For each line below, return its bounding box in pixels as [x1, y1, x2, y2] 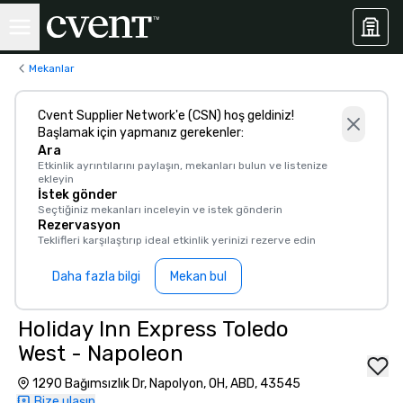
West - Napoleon [18, 341, 184, 366]
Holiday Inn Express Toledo [18, 317, 289, 342]
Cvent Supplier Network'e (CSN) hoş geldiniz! [38, 108, 294, 123]
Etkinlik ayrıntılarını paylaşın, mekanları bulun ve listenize [38, 159, 327, 172]
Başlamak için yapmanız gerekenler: [38, 125, 244, 140]
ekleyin [38, 173, 74, 185]
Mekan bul [170, 268, 227, 284]
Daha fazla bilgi [52, 268, 140, 284]
